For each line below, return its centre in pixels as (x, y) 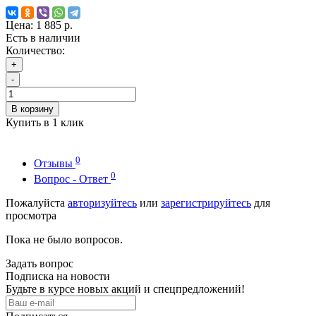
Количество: (35, 50)
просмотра (31, 216)
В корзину (32, 109)
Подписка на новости (58, 276)
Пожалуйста (37, 203)
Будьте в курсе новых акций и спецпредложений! (125, 289)
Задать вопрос (39, 264)
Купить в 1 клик (45, 122)
